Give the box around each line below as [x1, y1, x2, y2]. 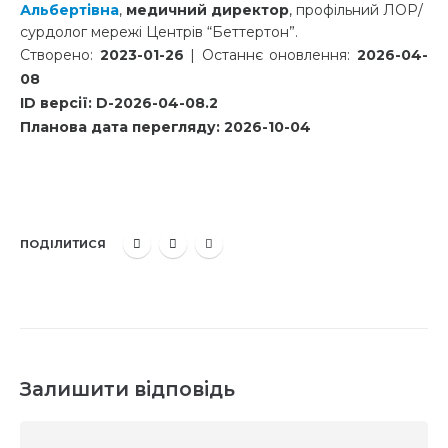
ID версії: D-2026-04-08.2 [20, 93, 218, 112]
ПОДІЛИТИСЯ [20, 236, 106, 251]
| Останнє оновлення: [183, 45, 358, 64]
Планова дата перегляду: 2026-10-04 [20, 117, 311, 136]
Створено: [20, 45, 100, 64]
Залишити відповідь [20, 376, 235, 401]
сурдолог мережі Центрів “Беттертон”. [20, 22, 298, 41]
